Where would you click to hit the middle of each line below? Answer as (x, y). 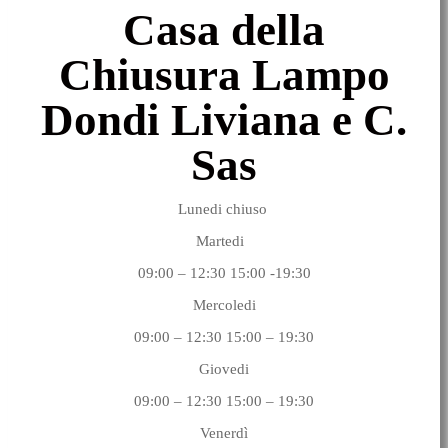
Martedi (224, 240)
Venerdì (224, 432)
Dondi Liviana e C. (224, 119)
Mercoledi (224, 304)
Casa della (224, 29)
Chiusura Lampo (224, 74)
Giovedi (224, 368)
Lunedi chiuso (224, 208)
